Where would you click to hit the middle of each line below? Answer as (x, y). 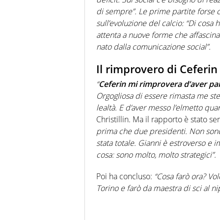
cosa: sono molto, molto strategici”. (156, 154)
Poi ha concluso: (125, 176)
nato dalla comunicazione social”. (153, 47)
